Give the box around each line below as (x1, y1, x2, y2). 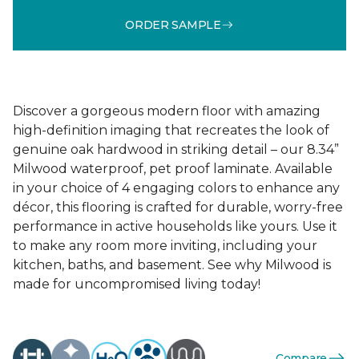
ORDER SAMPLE (125, 17, 221, 32)
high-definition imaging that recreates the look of (13, 123, 329, 138)
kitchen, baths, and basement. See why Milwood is (13, 257, 331, 272)
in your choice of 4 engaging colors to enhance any (13, 180, 340, 196)
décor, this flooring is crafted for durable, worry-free (13, 200, 343, 215)
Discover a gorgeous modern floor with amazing (13, 103, 321, 119)
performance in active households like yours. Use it (13, 219, 337, 234)
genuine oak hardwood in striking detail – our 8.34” (13, 142, 339, 157)
